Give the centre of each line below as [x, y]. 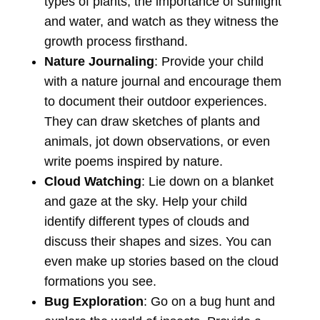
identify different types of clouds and [146, 222]
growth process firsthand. [116, 42]
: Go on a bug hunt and [209, 302]
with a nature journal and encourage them [162, 82]
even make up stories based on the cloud [161, 262]
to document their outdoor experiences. [155, 102]
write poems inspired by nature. [133, 162]
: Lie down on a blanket [207, 182]
